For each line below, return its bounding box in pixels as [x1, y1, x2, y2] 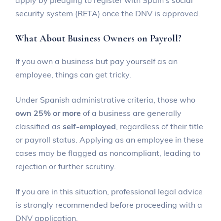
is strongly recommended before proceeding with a [15, 199, 203, 210]
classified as [15, 121, 63, 131]
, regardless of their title [116, 121, 204, 131]
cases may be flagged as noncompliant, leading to [15, 147, 201, 158]
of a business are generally [81, 108, 182, 118]
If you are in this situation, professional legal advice [15, 186, 203, 196]
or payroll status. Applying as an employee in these [15, 134, 204, 145]
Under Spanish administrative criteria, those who [15, 94, 196, 105]
